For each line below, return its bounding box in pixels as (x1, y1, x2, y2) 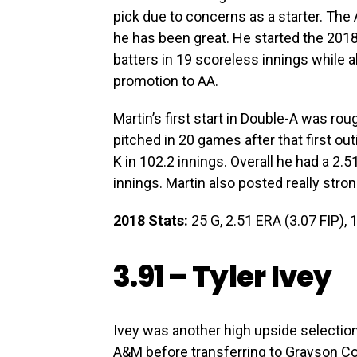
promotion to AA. (113, 73, 218, 90)
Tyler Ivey (191, 257, 332, 298)
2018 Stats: (113, 212, 188, 229)
